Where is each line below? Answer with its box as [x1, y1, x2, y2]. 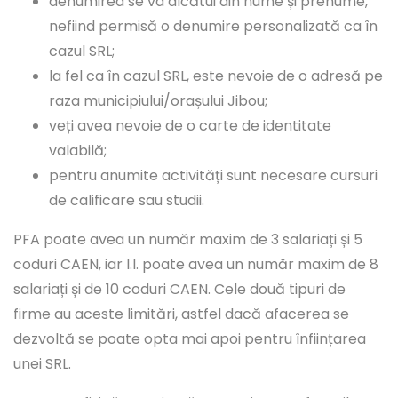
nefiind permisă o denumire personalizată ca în [49, 16, 378, 37]
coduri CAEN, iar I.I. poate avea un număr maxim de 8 [13, 254, 378, 275]
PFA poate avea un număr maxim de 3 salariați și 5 [13, 229, 362, 251]
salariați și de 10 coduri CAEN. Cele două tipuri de [13, 279, 346, 300]
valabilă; [49, 140, 107, 162]
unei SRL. [13, 354, 71, 375]
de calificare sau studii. [49, 190, 204, 211]
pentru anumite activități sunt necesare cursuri [49, 165, 378, 187]
